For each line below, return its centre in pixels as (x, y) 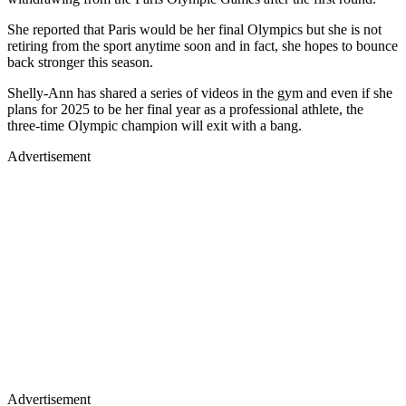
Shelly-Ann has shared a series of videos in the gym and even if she (200, 92)
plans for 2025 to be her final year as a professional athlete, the (185, 109)
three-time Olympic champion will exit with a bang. (155, 125)
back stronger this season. (80, 62)
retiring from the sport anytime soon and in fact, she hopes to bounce (203, 45)
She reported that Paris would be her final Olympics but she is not (194, 29)
